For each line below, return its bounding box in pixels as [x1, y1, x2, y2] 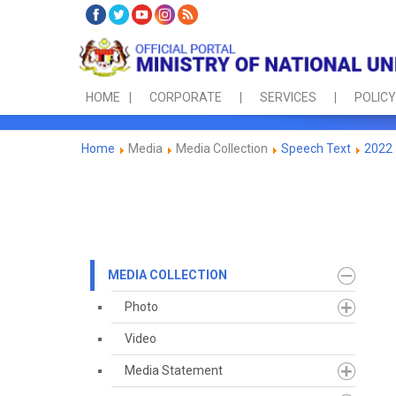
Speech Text [281, 141, 351, 156]
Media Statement [125, 363, 223, 377]
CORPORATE [149, 90, 222, 105]
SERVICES [260, 90, 316, 105]
